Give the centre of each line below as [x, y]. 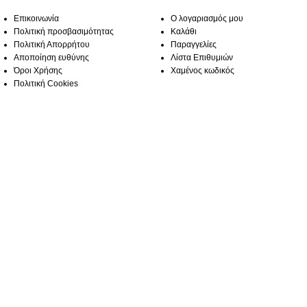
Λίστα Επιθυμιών [202, 58]
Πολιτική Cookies [46, 84]
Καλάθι [184, 32]
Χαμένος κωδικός [202, 71]
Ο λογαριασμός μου [207, 19]
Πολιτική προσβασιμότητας [64, 32]
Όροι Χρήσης [38, 71]
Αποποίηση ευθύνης [51, 58]
